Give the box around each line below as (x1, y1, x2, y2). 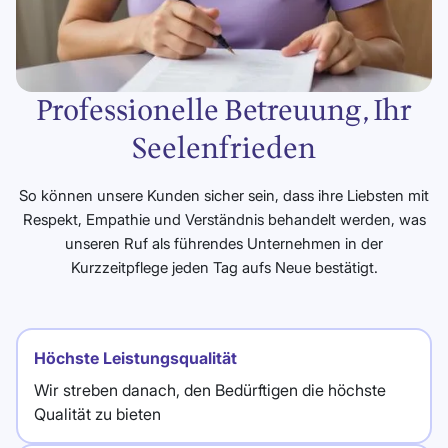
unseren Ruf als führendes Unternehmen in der (65, 234, 383, 253)
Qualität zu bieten (34, 404, 161, 424)
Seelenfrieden (132, 128, 316, 170)
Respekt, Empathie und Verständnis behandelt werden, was (22, 210, 426, 229)
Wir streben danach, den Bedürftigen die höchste (34, 380, 386, 400)
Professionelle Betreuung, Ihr (36, 90, 412, 132)
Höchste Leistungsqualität (34, 348, 237, 368)
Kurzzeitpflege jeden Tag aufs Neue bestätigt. (70, 258, 378, 277)
